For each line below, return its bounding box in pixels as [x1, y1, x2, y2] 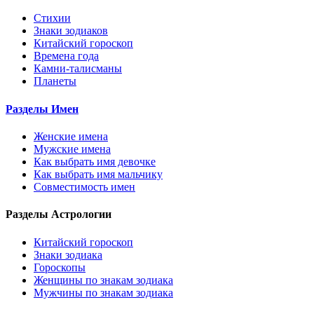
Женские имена [34, 130, 108, 142]
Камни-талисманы [34, 62, 122, 75]
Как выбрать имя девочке [34, 155, 156, 168]
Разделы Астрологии [6, 208, 111, 221]
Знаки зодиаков [34, 25, 108, 37]
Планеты [34, 75, 76, 88]
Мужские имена [34, 142, 111, 155]
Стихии [34, 12, 71, 25]
